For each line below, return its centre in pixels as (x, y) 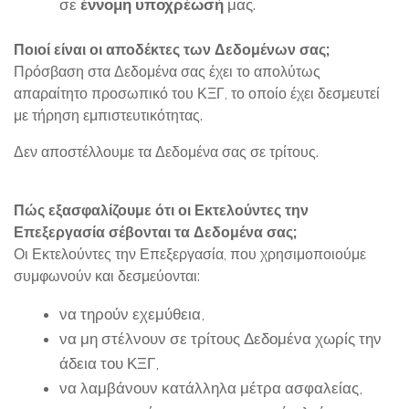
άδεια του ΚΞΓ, (109, 363)
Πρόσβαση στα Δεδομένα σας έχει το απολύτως (167, 72)
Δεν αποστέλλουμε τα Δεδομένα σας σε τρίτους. (166, 152)
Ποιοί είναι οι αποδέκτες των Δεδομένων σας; (172, 50)
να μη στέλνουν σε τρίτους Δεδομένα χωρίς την (220, 339)
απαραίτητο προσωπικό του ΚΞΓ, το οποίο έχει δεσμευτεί (197, 94)
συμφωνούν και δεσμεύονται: (107, 276)
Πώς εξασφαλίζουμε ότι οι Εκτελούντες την (161, 210)
